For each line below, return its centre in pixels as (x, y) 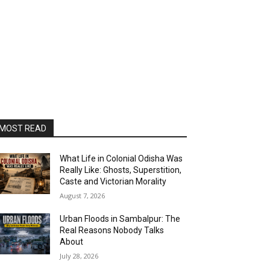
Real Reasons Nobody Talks (112, 230)
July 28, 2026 (79, 256)
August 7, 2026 (83, 196)
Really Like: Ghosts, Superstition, (121, 170)
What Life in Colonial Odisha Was (121, 159)
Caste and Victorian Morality (113, 181)
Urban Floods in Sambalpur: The (120, 219)
